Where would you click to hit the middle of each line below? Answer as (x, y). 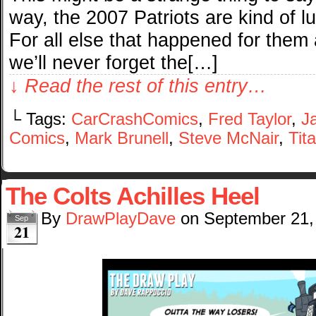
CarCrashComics (135, 120)
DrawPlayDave (121, 219)
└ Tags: (40, 120)
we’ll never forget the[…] (114, 63)
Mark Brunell (122, 139)
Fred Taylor (250, 120)
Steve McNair (229, 139)
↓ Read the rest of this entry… (138, 86)
